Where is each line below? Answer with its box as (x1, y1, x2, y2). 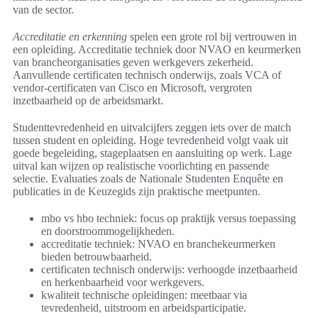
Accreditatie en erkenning (13, 31, 127, 43)
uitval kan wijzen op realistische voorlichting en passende (13, 160, 269, 172)
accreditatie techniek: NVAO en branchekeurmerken (41, 238, 275, 251)
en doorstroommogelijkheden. (41, 225, 175, 238)
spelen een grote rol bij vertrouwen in (127, 31, 297, 43)
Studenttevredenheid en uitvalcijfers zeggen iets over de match (13, 121, 291, 134)
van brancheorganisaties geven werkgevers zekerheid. (13, 56, 253, 69)
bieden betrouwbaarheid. (41, 251, 152, 263)
